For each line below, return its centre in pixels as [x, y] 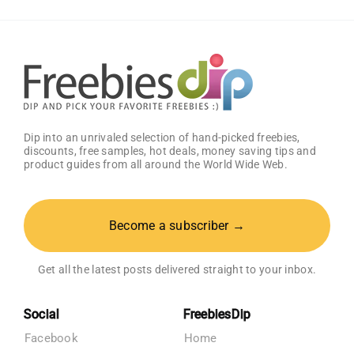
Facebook [51, 338]
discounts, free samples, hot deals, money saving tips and [169, 151]
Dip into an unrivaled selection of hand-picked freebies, [162, 137]
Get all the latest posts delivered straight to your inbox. [177, 269]
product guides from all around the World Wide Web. [155, 164]
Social [41, 314]
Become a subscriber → [177, 225]
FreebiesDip [217, 314]
